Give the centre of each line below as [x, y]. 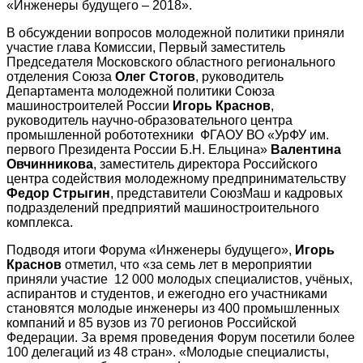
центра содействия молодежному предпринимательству [176, 179]
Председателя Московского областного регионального [171, 62]
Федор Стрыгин [58, 194]
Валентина [306, 150]
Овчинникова [50, 164]
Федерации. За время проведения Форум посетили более [181, 338]
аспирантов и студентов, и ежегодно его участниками [167, 294]
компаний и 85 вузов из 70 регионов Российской [152, 323]
